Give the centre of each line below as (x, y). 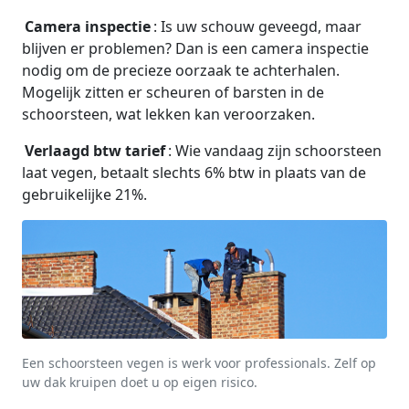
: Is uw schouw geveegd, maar (257, 26)
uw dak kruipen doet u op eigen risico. (140, 382)
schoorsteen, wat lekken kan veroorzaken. (168, 114)
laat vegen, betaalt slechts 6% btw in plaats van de (194, 172)
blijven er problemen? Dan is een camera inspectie (195, 48)
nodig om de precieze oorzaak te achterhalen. (181, 70)
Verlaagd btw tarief (95, 150)
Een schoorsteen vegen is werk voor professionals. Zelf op (199, 362)
